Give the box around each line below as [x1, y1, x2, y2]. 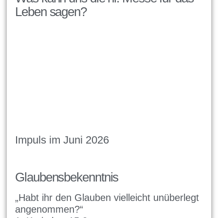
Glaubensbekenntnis [15, 170, 119, 185]
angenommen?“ [15, 204, 84, 215]
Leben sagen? [15, 4, 87, 19]
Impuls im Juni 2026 [15, 134, 109, 146]
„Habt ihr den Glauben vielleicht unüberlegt [15, 192, 200, 203]
